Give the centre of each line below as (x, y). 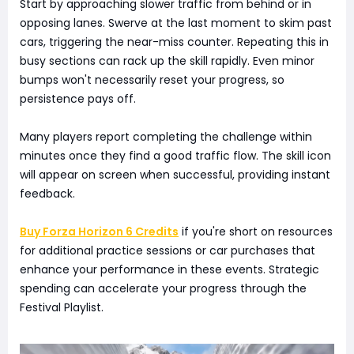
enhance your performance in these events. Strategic (169, 270)
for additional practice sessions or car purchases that (168, 251)
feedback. (47, 194)
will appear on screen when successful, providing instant (175, 175)
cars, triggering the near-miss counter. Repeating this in (174, 42)
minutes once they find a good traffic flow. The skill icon (175, 156)
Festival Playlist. (62, 308)
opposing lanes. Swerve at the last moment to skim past (176, 23)
